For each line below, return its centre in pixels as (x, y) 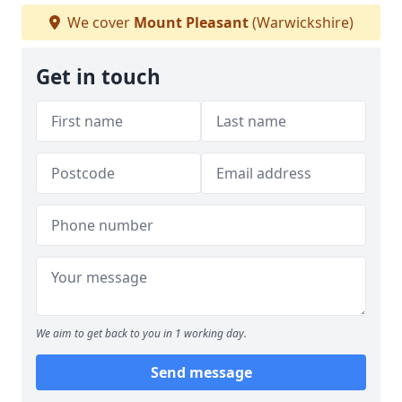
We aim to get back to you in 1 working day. (141, 333)
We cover (98, 22)
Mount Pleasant (191, 22)
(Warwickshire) (301, 22)
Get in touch (98, 77)
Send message (201, 372)
